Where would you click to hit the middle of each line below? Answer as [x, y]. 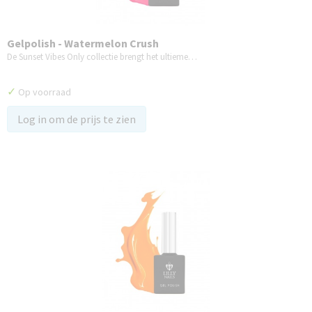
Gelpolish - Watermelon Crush [83, 43]
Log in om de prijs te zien [77, 119]
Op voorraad [44, 92]
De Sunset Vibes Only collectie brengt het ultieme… [102, 57]
